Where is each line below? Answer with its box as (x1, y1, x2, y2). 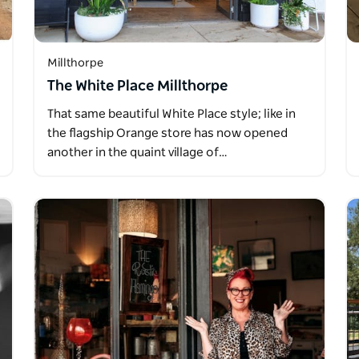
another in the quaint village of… (46, 147, 228, 159)
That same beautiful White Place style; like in (46, 108, 296, 121)
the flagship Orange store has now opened (46, 127, 288, 140)
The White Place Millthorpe (46, 79, 228, 95)
